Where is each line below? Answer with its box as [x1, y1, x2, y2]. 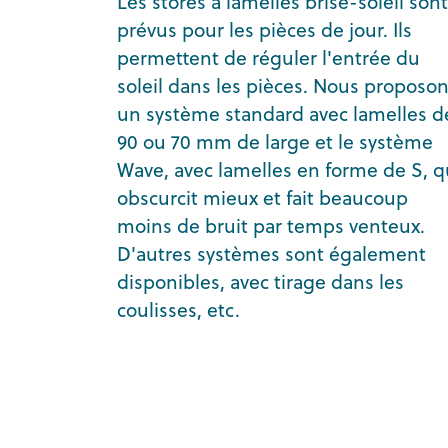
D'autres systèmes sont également [117, 239, 426, 267]
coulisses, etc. [117, 295, 240, 323]
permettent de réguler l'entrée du [117, 43, 420, 71]
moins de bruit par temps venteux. [117, 211, 425, 239]
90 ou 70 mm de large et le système [117, 127, 433, 155]
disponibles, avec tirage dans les [117, 267, 404, 295]
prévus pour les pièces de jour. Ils [117, 15, 412, 43]
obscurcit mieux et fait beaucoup [117, 183, 408, 211]
